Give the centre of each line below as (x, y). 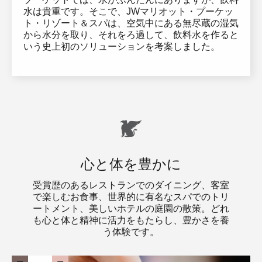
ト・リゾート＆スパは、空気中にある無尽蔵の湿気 (131, 23)
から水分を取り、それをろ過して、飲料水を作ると (131, 35)
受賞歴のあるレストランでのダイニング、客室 (131, 185)
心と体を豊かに (131, 164)
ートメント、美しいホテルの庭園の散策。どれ (131, 208)
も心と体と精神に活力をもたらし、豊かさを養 (131, 220)
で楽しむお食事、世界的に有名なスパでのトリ (131, 197)
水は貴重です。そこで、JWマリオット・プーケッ (128, 11)
